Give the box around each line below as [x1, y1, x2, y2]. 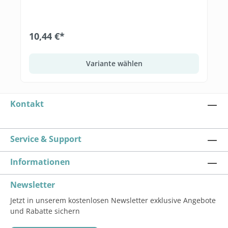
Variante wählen [85, 58, 142, 68]
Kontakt [10, 98, 44, 109]
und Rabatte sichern [10, 206, 80, 216]
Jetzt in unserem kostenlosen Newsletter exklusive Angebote [10, 195, 216, 205]
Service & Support [10, 133, 81, 145]
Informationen [10, 156, 70, 167]
